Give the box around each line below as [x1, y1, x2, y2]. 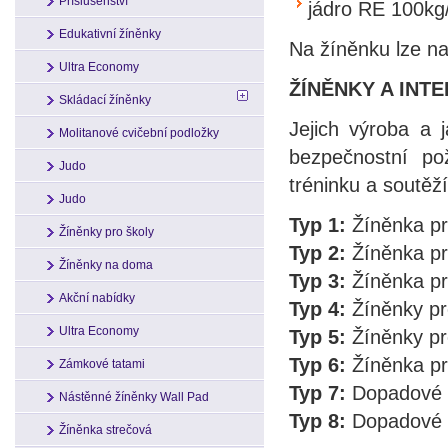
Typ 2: [289, 241, 346, 264]
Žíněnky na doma [59, 258, 153, 272]
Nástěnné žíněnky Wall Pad [59, 390, 209, 404]
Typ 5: [289, 325, 346, 348]
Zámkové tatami [59, 357, 145, 371]
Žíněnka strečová [59, 423, 152, 437]
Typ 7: [289, 381, 346, 404]
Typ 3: [289, 269, 346, 292]
